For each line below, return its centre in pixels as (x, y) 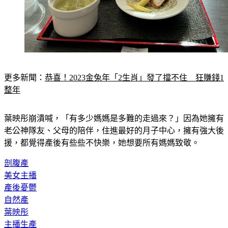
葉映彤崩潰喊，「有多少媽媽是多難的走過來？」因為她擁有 (114, 106)
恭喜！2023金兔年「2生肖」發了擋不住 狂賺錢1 (134, 66)
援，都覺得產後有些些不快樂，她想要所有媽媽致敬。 (102, 131)
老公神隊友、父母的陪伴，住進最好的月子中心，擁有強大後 (114, 119)
